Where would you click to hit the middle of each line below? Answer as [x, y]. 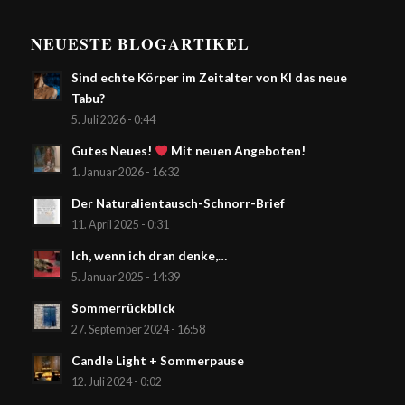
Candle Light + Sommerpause [157, 360]
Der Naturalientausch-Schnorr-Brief [178, 203]
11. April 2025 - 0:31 [120, 224]
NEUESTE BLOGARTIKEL [140, 43]
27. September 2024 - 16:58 [138, 329]
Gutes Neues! [113, 151]
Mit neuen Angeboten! [237, 151]
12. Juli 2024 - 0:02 [116, 381]
